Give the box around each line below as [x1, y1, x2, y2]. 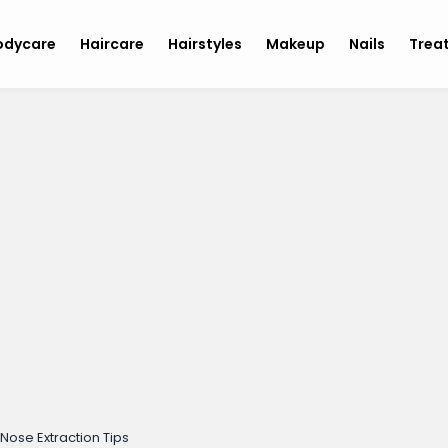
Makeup [266, 34, 326, 54]
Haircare [80, 34, 145, 54]
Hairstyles [168, 34, 243, 54]
